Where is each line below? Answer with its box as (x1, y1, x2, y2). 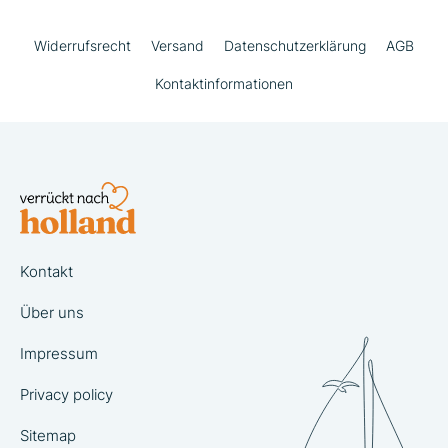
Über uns (20, 303, 84, 322)
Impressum (20, 344, 98, 363)
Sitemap (20, 426, 76, 445)
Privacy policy (20, 385, 113, 404)
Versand (151, 37, 204, 54)
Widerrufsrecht (34, 37, 131, 54)
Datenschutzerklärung (224, 37, 366, 54)
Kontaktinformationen (155, 75, 293, 92)
